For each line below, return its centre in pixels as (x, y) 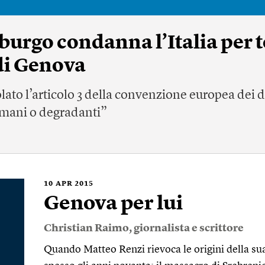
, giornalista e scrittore (186, 228)
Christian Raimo (86, 228)
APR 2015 (75, 184)
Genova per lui (113, 204)
